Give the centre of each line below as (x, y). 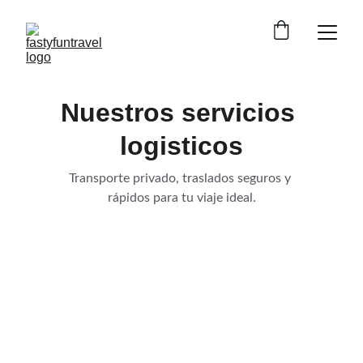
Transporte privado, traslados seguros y (181, 178)
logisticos (181, 146)
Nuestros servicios (181, 113)
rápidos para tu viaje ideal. (181, 198)
